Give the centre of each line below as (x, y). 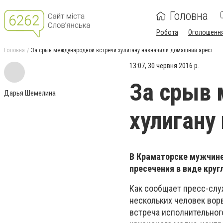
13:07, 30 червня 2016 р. (164, 66)
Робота (167, 32)
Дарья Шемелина (30, 93)
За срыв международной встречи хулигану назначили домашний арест (122, 50)
